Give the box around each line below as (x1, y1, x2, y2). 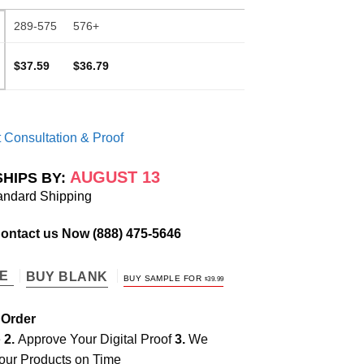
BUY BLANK (25, 269, 108, 284)
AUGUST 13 (69, 168, 160, 187)
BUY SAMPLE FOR (123, 273, 205, 283)
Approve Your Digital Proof (18, 331, 175, 346)
